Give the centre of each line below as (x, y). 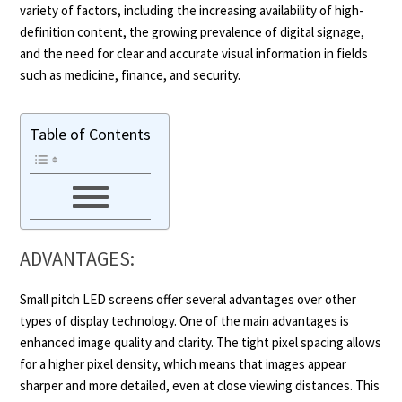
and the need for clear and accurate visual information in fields (194, 53)
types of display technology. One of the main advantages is (185, 321)
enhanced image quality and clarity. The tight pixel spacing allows (201, 342)
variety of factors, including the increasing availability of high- (192, 10)
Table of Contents (91, 135)
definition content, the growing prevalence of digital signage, (192, 32)
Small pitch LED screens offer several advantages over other (188, 299)
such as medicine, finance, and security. (131, 75)
